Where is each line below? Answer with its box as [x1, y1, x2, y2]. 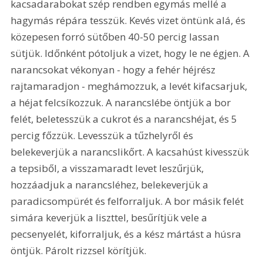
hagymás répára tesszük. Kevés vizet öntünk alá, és [11, 14, 248, 28]
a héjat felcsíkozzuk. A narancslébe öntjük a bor [11, 96, 234, 110]
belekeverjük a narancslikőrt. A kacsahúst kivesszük [11, 145, 252, 159]
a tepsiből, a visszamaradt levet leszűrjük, [11, 161, 207, 176]
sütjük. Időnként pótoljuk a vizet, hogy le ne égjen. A [11, 46, 252, 60]
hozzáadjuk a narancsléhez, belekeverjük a [11, 178, 211, 192]
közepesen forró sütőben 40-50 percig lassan [11, 30, 222, 44]
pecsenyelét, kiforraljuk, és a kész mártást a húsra [11, 227, 244, 241]
